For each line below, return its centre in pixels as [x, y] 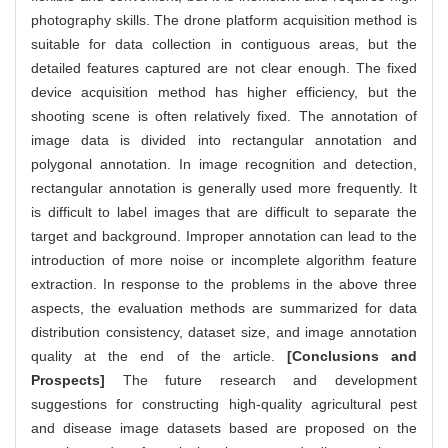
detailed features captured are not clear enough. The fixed [224, 68]
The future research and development [261, 380]
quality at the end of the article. [159, 356]
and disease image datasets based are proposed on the [224, 428]
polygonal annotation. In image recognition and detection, [224, 164]
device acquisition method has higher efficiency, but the [224, 92]
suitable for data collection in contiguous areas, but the [224, 44]
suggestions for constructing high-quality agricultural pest [224, 404]
